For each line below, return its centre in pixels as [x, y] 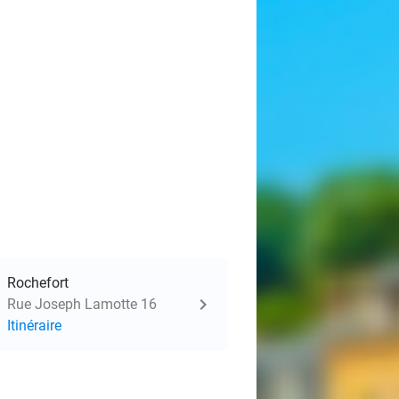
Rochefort [38, 283]
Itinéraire [34, 326]
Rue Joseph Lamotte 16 [82, 304]
